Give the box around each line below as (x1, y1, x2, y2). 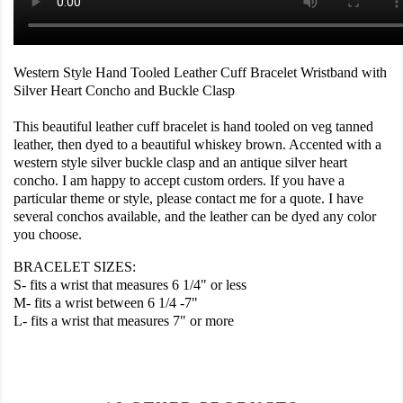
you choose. (13, 227, 82, 243)
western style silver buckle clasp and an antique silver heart (13, 155, 347, 171)
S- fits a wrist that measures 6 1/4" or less (13, 277, 246, 293)
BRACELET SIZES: (13, 259, 136, 275)
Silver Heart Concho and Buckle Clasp (13, 83, 235, 99)
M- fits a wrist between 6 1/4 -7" (13, 295, 198, 311)
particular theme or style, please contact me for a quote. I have (13, 191, 363, 207)
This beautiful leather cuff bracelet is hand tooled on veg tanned (13, 119, 373, 135)
